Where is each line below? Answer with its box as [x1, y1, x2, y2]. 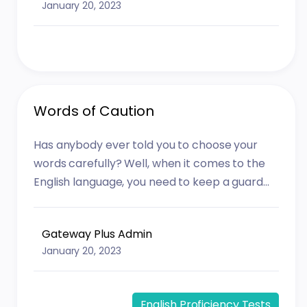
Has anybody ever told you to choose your [34, 137, 258, 153]
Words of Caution [34, 101, 155, 121]
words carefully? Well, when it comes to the [34, 156, 265, 172]
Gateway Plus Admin [42, 225, 153, 242]
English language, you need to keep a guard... [34, 174, 269, 191]
